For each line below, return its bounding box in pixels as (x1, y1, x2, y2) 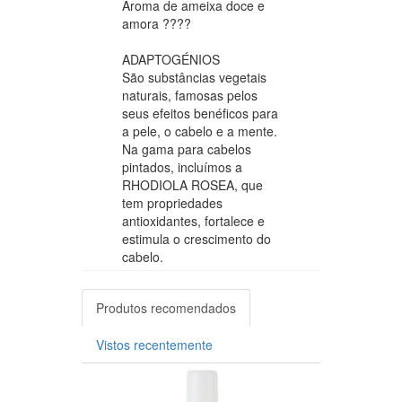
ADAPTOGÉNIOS (122, 49, 220, 68)
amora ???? (122, 13, 191, 32)
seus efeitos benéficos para (122, 103, 278, 122)
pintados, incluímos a (122, 157, 242, 176)
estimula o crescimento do (122, 229, 271, 248)
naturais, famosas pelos (122, 85, 258, 104)
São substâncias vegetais (122, 67, 267, 86)
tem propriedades (122, 193, 223, 212)
